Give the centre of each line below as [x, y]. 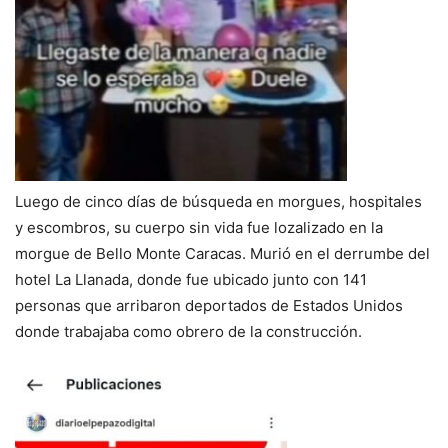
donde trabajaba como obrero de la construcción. [188, 331]
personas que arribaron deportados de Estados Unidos [209, 305]
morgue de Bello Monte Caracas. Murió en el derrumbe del [222, 253]
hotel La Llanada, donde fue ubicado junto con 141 [191, 279]
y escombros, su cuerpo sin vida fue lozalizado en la [199, 227]
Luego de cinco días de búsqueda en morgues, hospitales [218, 201]
